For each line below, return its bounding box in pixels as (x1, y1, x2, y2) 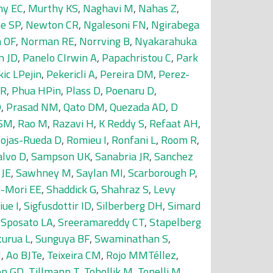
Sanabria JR (95, 148, 149, 165)
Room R (161, 132, 197, 148)
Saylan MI (76, 165, 123, 181)
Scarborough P (128, 165, 195, 181)
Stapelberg (149, 214, 201, 230)
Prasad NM (6, 99, 58, 115)
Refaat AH (149, 115, 198, 132)
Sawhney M (16, 165, 71, 181)
